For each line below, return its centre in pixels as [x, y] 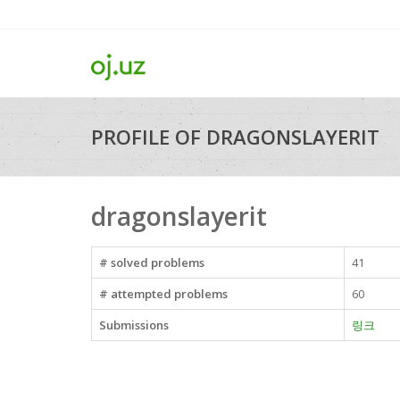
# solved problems [152, 262]
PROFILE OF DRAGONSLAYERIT [235, 137]
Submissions [134, 325]
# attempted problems [163, 294]
